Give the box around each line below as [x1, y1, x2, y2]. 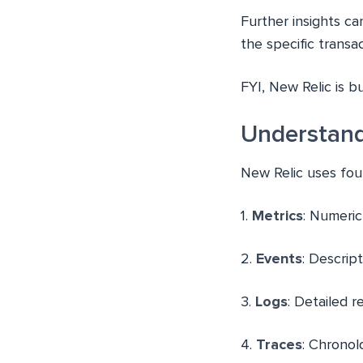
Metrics [252, 209, 303, 224]
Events [256, 252, 302, 267]
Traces [256, 338, 302, 352]
